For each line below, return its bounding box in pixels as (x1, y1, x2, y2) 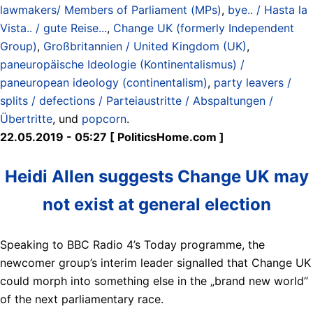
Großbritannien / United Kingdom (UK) (43, 38, 247, 53)
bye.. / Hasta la (228, 2, 307, 17)
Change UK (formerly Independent (113, 20, 294, 35)
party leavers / (214, 75, 291, 89)
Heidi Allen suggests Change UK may (4, 166, 309, 187)
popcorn (82, 111, 126, 126)
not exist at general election (42, 194, 271, 214)
